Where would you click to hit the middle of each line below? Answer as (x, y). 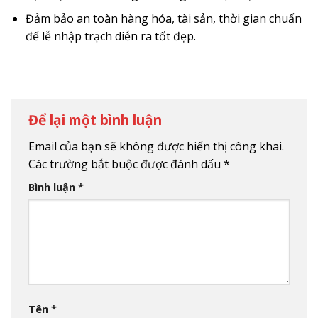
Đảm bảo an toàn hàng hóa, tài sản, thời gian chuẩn (163, 19)
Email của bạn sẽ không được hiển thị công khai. (156, 146)
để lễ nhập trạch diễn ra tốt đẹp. (110, 37)
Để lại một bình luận (97, 120)
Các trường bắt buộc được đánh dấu (126, 164)
